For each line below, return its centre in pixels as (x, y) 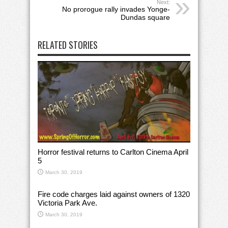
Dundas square (145, 18)
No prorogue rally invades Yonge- (116, 9)
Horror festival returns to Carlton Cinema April (113, 152)
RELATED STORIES (68, 45)
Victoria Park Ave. (67, 203)
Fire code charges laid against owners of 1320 (114, 194)
